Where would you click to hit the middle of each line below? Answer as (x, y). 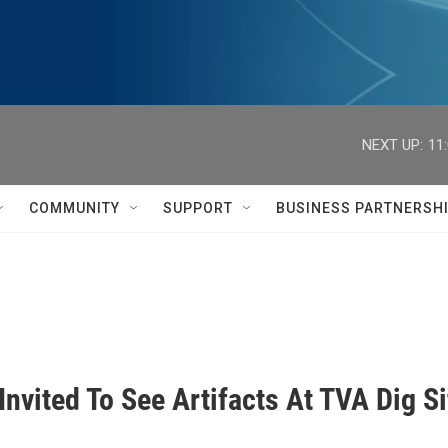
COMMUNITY (74, 208)
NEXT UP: (392, 144)
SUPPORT (198, 208)
